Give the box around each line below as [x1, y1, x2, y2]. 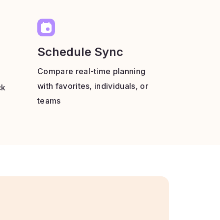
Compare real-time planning [37, 66, 146, 76]
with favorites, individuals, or [37, 81, 148, 91]
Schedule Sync [37, 45, 123, 59]
